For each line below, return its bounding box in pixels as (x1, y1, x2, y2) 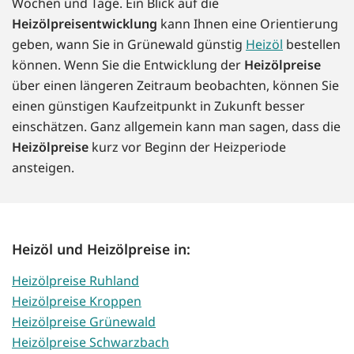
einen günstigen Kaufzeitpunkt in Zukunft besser (12, 97, 305, 115)
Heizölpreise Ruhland (12, 272, 139, 290)
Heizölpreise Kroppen (12, 292, 141, 311)
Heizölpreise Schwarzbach (12, 333, 169, 352)
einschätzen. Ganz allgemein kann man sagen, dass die (12, 118, 341, 136)
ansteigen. (12, 159, 74, 177)
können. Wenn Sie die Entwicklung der (12, 56, 244, 74)
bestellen (283, 36, 341, 54)
